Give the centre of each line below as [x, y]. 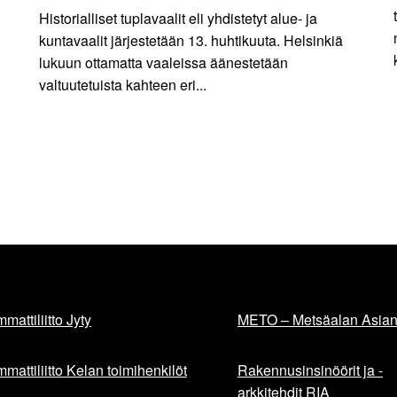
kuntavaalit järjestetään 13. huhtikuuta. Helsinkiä [191, 40]
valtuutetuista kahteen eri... [123, 84]
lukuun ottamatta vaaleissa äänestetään [163, 62]
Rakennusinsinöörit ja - [310, 370]
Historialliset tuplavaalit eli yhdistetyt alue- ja [178, 18]
